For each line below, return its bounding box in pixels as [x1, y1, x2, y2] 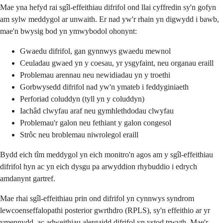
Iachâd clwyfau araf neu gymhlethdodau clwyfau [20, 107, 174, 115]
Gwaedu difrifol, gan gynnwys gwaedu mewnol [20, 47, 171, 56]
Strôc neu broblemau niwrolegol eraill [20, 130, 138, 139]
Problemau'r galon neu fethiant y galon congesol [20, 118, 171, 127]
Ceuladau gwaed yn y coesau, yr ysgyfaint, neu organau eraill [20, 59, 214, 68]
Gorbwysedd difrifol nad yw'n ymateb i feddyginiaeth [20, 83, 189, 92]
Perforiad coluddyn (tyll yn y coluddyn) [20, 95, 144, 104]
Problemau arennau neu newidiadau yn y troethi [20, 71, 170, 80]
